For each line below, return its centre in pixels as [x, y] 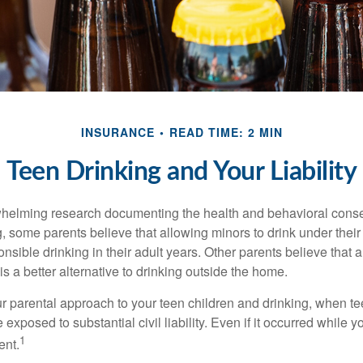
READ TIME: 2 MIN [226, 132]
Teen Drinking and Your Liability [181, 172]
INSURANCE [117, 132]
